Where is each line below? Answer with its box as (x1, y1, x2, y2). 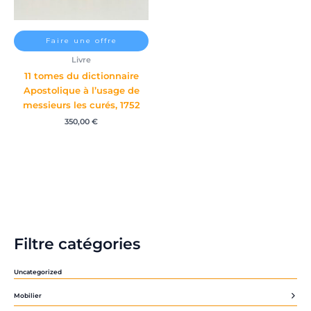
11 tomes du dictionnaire (24, 70, 139, 81)
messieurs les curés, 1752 (22, 99, 140, 110)
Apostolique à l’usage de (23, 85, 140, 96)
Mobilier (14, 292, 42, 300)
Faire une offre (45, 36, 117, 46)
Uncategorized (14, 268, 62, 276)
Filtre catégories (14, 234, 140, 253)
